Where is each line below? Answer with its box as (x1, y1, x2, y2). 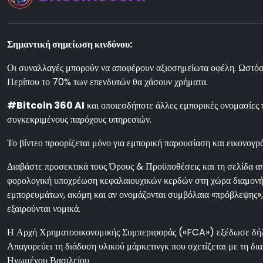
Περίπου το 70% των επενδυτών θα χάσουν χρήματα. (7, 75, 208, 89)
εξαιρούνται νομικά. (7, 202, 80, 215)
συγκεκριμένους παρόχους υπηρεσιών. (7, 113, 151, 126)
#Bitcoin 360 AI (7, 99, 85, 112)
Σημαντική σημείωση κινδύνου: (7, 38, 132, 51)
